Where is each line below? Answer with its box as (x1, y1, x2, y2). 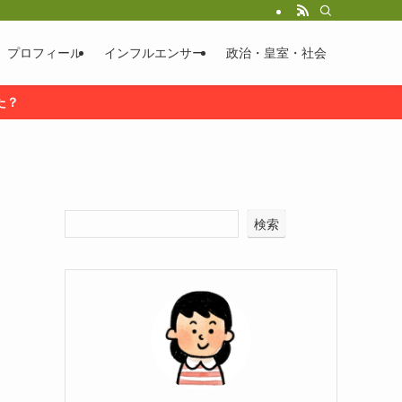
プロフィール (7, 46, 83, 60)
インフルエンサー (104, 46, 205, 60)
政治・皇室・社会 (226, 46, 327, 60)
